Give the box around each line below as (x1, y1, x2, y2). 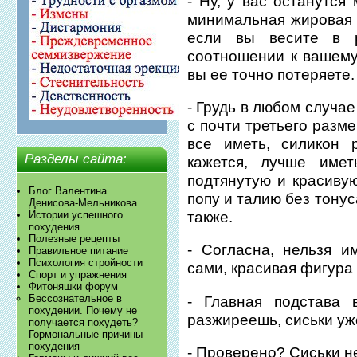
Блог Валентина (29, 185, 108, 198)
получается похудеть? (29, 316, 139, 329)
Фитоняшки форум (29, 280, 119, 293)
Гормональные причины (29, 328, 143, 341)
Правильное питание (29, 245, 129, 257)
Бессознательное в (29, 292, 123, 305)
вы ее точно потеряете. (187, 65, 355, 83)
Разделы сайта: (25, 151, 127, 167)
